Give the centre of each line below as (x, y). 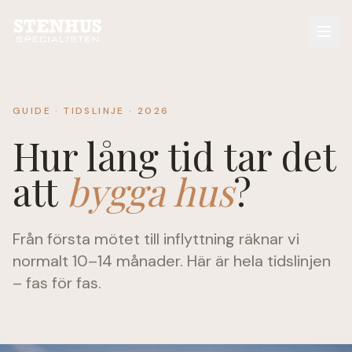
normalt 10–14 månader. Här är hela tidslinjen (172, 261)
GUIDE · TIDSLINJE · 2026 (91, 111)
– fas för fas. (57, 283)
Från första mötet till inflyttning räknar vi (156, 239)
